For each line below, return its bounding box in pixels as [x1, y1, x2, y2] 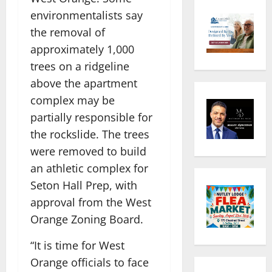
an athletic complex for [30, 160, 148, 175]
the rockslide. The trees [30, 126, 149, 141]
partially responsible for [30, 109, 152, 124]
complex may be [30, 92, 115, 107]
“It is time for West [30, 237, 124, 253]
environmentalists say [30, 7, 143, 22]
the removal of [30, 24, 105, 39]
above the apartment [30, 75, 137, 90]
